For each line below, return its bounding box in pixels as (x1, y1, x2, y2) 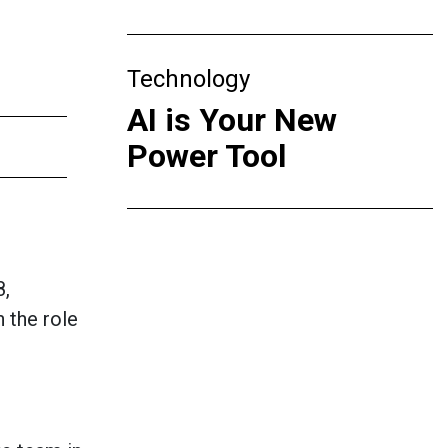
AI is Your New (127, 101, 337, 139)
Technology (127, 65, 250, 93)
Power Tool (127, 137, 286, 175)
